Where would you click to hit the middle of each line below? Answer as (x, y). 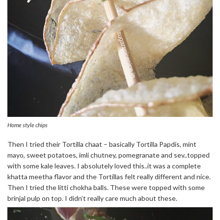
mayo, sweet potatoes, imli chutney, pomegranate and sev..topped (109, 155)
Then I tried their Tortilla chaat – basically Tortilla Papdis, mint (102, 144)
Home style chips (27, 125)
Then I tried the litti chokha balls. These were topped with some (106, 188)
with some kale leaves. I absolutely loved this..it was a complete (104, 166)
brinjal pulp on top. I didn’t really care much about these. (92, 198)
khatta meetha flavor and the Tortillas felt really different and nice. (109, 177)
